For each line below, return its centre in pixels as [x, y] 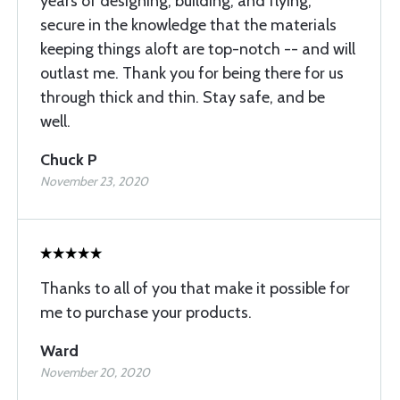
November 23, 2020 [94, 181]
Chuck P [69, 160]
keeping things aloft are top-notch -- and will [198, 49]
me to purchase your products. [146, 312]
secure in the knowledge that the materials [188, 25]
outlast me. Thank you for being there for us [192, 73]
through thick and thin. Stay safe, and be [183, 97]
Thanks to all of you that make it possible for [195, 288]
